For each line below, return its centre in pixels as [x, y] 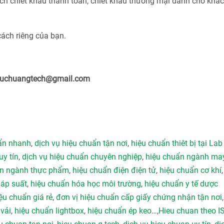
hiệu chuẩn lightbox [49, 211]
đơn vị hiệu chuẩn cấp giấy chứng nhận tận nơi [139, 197]
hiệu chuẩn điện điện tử [114, 170]
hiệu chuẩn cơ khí [190, 170]
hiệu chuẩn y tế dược [181, 184]
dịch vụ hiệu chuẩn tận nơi [81, 143]
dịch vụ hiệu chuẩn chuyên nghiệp [82, 157]
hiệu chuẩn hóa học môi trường [86, 184]
